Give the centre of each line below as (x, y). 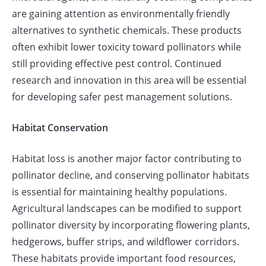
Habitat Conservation (60, 128)
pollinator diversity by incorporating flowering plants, (131, 225)
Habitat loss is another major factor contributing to (127, 159)
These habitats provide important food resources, (124, 258)
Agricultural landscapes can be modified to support (127, 208)
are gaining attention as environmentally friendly (121, 14)
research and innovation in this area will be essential (129, 80)
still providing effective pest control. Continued (117, 64)
